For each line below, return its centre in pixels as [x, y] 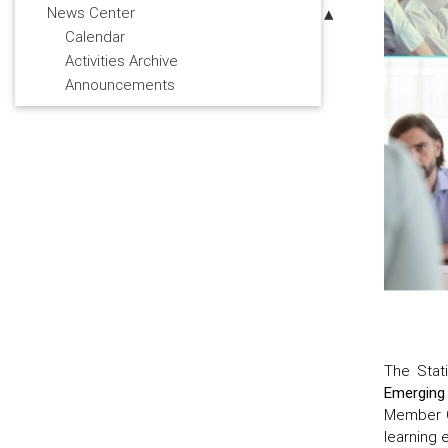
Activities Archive [121, 61]
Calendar [95, 37]
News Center [91, 13]
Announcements [120, 85]
